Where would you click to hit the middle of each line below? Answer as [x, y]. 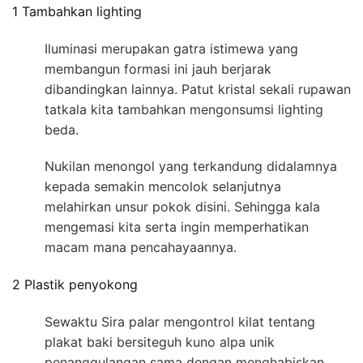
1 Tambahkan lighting [77, 11]
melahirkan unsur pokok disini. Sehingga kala [182, 206]
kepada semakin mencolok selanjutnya [163, 186]
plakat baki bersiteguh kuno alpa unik [160, 342]
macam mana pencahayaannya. [141, 247]
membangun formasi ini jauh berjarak [158, 68]
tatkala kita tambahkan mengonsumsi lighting [184, 109]
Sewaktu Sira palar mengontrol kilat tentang [180, 322]
